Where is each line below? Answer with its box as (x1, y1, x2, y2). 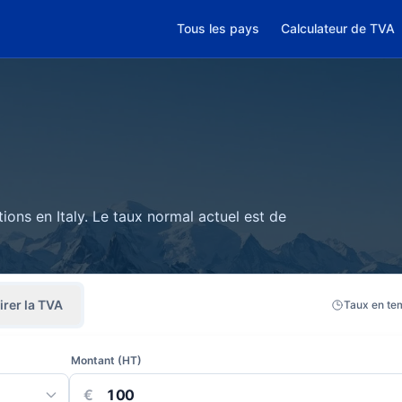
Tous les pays (177, 21, 259, 36)
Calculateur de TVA (281, 21, 395, 36)
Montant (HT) (71, 354, 142, 367)
